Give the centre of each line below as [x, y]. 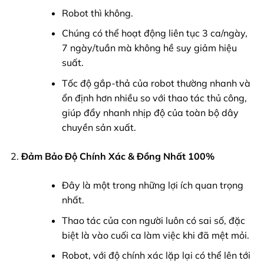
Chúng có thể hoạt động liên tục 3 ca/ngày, [154, 33]
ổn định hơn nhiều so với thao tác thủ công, [154, 98]
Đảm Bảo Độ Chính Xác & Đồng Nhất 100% [118, 156]
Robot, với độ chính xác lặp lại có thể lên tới [156, 255]
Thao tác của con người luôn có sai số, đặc [153, 220]
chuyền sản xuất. [99, 128]
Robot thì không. [97, 13]
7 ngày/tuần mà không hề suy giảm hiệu [149, 48]
